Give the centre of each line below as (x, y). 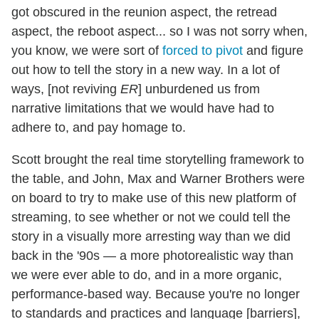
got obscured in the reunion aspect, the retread (144, 12)
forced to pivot (203, 50)
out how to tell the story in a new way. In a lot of (146, 69)
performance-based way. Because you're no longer (156, 294)
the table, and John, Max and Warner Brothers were (158, 178)
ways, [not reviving (66, 89)
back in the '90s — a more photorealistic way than (152, 255)
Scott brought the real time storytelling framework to (158, 159)
